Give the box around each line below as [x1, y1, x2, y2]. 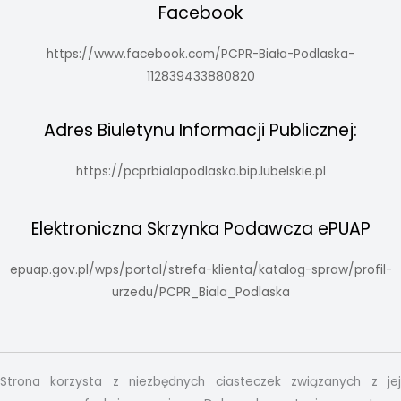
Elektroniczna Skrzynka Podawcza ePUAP [30, 217, 371, 242]
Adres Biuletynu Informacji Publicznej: [44, 117, 357, 142]
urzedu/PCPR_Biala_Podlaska [111, 284, 290, 302]
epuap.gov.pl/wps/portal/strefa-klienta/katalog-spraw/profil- [9, 261, 392, 279]
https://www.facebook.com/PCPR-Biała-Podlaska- [47, 45, 354, 63]
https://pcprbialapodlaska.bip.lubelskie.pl [75, 162, 326, 180]
